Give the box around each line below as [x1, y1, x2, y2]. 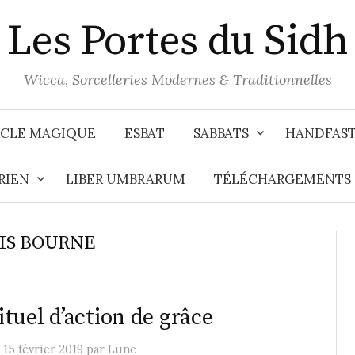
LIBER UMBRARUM [66, 170, 185, 188]
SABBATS [193, 124, 249, 142]
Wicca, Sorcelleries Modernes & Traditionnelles [23, 71, 332, 89]
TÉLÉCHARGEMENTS [214, 170, 351, 188]
